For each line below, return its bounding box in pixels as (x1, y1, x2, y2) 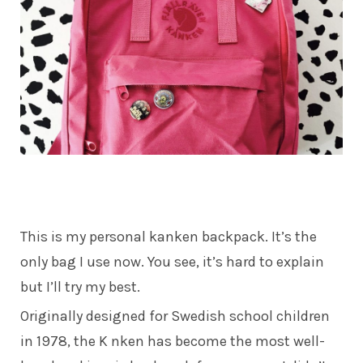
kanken (149, 227, 199, 246)
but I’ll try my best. (20, 277, 140, 296)
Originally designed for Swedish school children (20, 306, 330, 325)
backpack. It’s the (199, 227, 317, 246)
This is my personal (20, 227, 149, 246)
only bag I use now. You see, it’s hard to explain (20, 252, 324, 271)
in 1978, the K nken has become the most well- (20, 331, 325, 350)
